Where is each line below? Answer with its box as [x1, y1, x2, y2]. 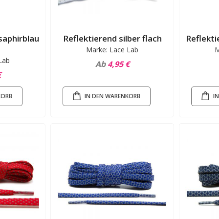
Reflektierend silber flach [63, 33, 162, 44]
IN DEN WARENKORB [85, 92, 141, 100]
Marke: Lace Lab [86, 45, 139, 55]
